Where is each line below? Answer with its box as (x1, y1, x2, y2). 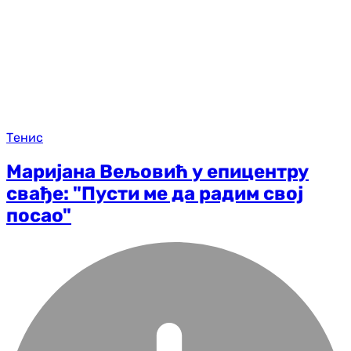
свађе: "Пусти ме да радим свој (6, 183, 303, 205)
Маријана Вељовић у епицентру (6, 161, 309, 183)
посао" (6, 204, 71, 227)
